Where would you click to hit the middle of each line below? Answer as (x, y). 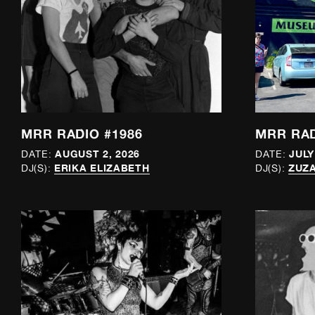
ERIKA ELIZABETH (102, 168)
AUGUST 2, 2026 (98, 154)
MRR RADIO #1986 (82, 133)
